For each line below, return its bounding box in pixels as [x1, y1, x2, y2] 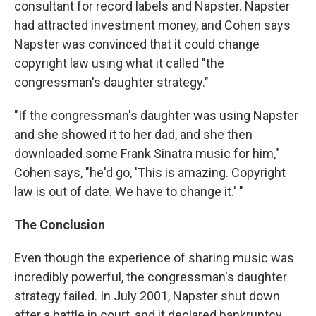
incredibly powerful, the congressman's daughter [14, 269, 287, 284]
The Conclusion [14, 217, 105, 232]
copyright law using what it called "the [14, 56, 224, 71]
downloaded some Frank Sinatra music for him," [14, 146, 279, 161]
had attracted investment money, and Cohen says [14, 18, 291, 32]
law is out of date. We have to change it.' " [14, 184, 243, 199]
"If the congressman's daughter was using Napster [14, 108, 298, 123]
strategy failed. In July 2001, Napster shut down [14, 288, 280, 303]
